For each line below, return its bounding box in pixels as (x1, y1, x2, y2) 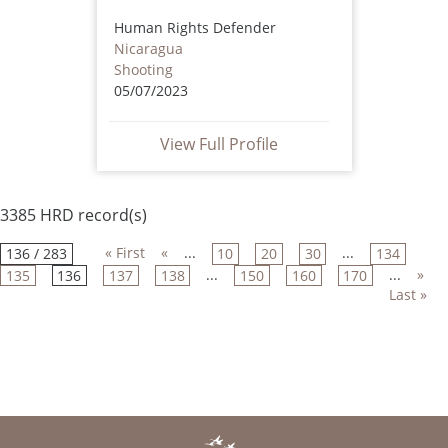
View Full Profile (159, 132, 278, 155)
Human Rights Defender (113, 17, 276, 37)
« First (104, 242, 145, 262)
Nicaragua (113, 38, 183, 58)
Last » (389, 284, 428, 304)
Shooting (113, 59, 173, 79)
